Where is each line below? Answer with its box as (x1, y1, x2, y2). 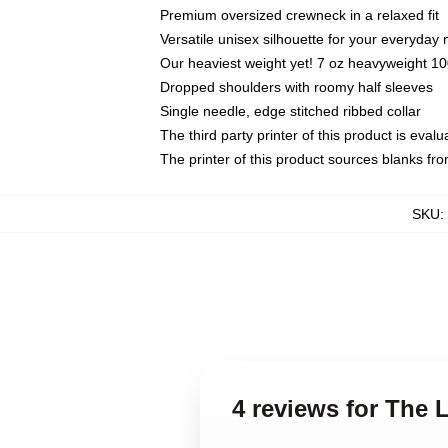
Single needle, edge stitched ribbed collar (160, 103, 421, 119)
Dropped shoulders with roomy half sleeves (160, 79, 433, 95)
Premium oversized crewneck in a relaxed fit (160, 7, 439, 23)
